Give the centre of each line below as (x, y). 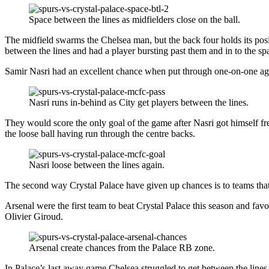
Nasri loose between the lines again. (97, 165)
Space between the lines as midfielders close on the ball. (134, 20)
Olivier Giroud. (34, 217)
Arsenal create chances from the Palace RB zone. (122, 248)
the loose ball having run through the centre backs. (100, 134)
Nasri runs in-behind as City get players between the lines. (139, 103)
